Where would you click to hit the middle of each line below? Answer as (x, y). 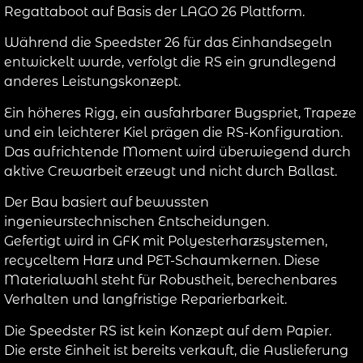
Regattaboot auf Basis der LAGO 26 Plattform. (154, 12)
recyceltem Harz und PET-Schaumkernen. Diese (162, 261)
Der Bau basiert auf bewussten (107, 203)
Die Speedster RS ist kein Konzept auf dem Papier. (168, 331)
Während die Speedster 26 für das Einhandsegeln (168, 43)
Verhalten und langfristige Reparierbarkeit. (145, 300)
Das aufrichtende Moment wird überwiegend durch (177, 152)
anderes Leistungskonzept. (92, 82)
